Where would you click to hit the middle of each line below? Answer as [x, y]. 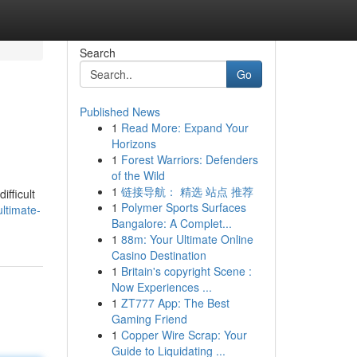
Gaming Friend [149, 319]
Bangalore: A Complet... [171, 223]
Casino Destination [159, 255]
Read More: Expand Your [184, 127]
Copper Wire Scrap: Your [184, 335]
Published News [120, 112]
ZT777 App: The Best [175, 303]
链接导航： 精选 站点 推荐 [187, 191]
